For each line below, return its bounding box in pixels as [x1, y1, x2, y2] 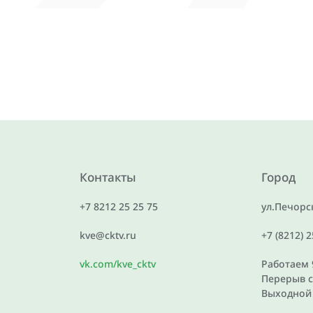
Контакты [79, 168, 136, 185]
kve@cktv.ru [79, 228, 136, 242]
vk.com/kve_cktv [79, 256, 156, 270]
